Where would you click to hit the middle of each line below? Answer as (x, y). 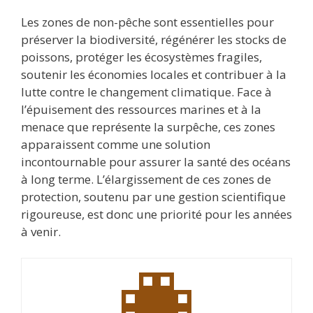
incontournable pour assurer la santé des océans (156, 161)
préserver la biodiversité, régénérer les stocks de (154, 39)
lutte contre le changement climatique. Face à (146, 92)
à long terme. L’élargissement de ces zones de (146, 179)
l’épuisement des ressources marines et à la (141, 109)
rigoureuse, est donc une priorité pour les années (156, 214)
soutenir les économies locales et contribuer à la (154, 74)
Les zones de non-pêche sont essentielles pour (147, 22)
